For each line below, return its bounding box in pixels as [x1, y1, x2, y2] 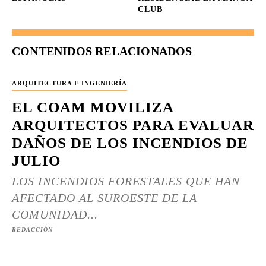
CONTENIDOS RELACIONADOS [12, 45, 192, 58]
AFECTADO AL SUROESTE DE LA [12, 191, 197, 204]
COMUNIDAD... [12, 208, 98, 221]
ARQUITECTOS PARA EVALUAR [12, 117, 254, 133]
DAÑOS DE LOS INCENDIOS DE [12, 135, 248, 151]
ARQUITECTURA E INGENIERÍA [12, 80, 127, 87]
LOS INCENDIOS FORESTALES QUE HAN [12, 175, 240, 188]
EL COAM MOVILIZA [12, 99, 174, 115]
